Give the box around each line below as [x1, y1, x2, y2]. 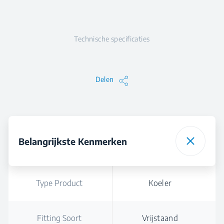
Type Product [35, 178, 82, 188]
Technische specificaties [74, 34, 150, 43]
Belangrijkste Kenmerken [18, 135, 127, 147]
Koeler [148, 178, 172, 188]
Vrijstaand [142, 213, 178, 223]
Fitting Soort [36, 213, 81, 223]
